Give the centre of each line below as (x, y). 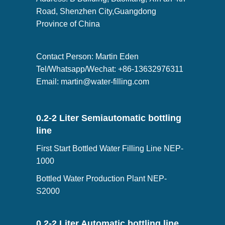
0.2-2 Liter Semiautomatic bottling (108, 118)
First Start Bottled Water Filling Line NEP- (109, 148)
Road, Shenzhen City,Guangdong (96, 11)
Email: (48, 82)
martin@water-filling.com (105, 82)
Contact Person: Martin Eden (87, 57)
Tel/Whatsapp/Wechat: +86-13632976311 (109, 69)
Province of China (68, 24)
